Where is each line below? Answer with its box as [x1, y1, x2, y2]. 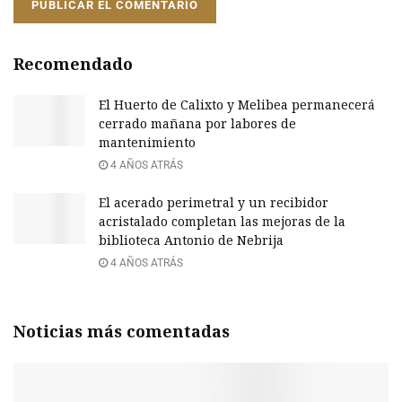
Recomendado [13, 52, 133, 74]
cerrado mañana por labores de [99, 114, 296, 132]
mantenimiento [99, 133, 196, 151]
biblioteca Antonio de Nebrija [99, 231, 284, 249]
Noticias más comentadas [13, 319, 230, 342]
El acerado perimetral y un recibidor [99, 193, 328, 211]
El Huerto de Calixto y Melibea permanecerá [99, 95, 375, 113]
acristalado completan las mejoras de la [99, 212, 345, 230]
